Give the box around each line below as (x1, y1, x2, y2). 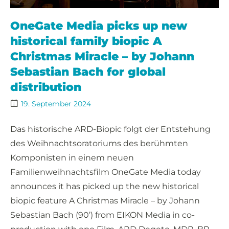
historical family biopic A (10, 34, 162, 48)
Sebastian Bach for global (10, 64, 166, 79)
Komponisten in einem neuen (10, 152, 134, 163)
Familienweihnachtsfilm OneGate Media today (10, 167, 201, 177)
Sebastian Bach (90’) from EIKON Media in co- (10, 210, 195, 220)
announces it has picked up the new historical (10, 181, 199, 191)
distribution (10, 80, 81, 94)
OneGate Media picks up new (10, 18, 188, 33)
